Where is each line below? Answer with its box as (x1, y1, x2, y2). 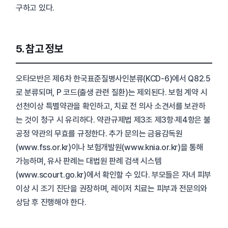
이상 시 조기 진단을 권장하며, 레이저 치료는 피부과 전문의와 (16, 184, 208, 194)
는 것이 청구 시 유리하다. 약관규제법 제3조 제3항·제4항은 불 (16, 115, 211, 125)
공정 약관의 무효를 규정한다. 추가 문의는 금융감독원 (16, 129, 183, 139)
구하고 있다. (16, 3, 54, 13)
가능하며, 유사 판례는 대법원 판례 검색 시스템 (16, 156, 162, 166)
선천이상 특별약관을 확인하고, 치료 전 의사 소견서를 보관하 (16, 101, 206, 111)
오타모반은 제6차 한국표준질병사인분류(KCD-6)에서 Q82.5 (16, 74, 211, 84)
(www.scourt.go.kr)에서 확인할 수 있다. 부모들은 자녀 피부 (16, 170, 212, 180)
